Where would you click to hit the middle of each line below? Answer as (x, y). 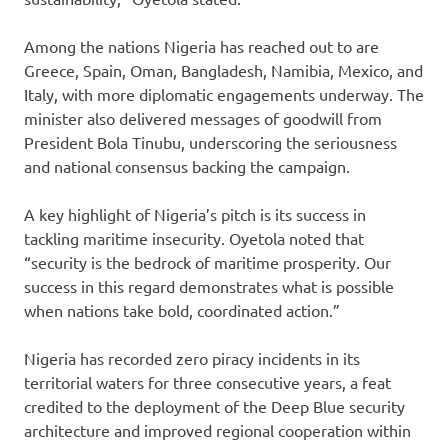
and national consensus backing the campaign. (187, 166)
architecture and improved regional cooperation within (217, 430)
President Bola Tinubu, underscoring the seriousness (210, 142)
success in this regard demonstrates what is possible (209, 286)
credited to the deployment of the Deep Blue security (214, 406)
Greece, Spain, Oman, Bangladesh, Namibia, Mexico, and (223, 70)
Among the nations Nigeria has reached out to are (201, 46)
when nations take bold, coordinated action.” (182, 310)
